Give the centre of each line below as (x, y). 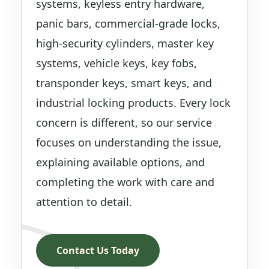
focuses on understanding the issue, (129, 143)
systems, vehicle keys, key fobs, (116, 63)
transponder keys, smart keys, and (124, 83)
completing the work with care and (125, 182)
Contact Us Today (98, 250)
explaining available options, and (120, 162)
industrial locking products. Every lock (133, 103)
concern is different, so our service (124, 123)
